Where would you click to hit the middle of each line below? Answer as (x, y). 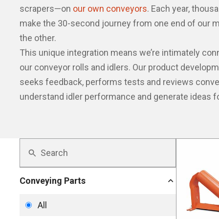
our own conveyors (110, 8)
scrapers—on (46, 8)
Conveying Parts (53, 181)
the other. (38, 38)
